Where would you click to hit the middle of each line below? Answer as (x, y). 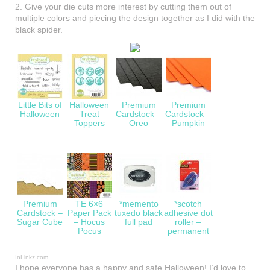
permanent (188, 231)
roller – (188, 222)
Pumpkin (188, 123)
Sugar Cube (40, 222)
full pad (139, 222)
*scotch (188, 204)
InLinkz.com (32, 257)
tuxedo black (139, 213)
